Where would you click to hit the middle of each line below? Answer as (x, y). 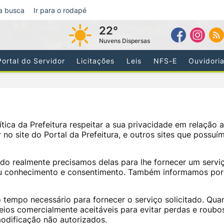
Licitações (96, 60)
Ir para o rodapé (60, 10)
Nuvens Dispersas (124, 41)
